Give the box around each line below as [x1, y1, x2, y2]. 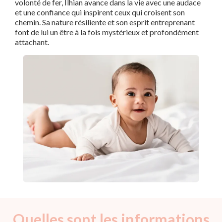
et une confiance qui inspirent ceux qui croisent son [15, 7, 185, 17]
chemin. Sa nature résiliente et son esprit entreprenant [15, 17, 195, 27]
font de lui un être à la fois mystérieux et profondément [15, 27, 199, 37]
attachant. [15, 37, 49, 47]
